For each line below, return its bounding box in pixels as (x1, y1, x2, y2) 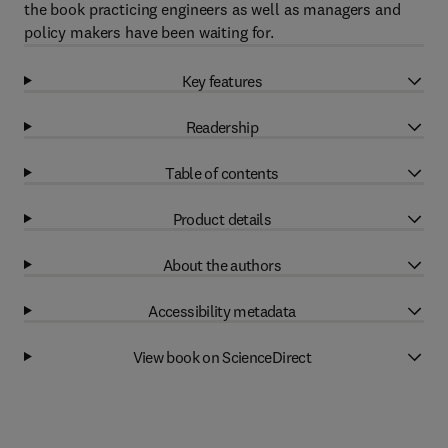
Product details (172, 208, 272, 229)
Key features (181, 70, 263, 91)
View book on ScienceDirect (132, 346, 312, 367)
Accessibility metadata (148, 300, 296, 321)
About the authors (162, 254, 281, 275)
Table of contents (165, 162, 279, 183)
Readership (185, 116, 259, 137)
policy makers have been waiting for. (24, 22, 274, 42)
